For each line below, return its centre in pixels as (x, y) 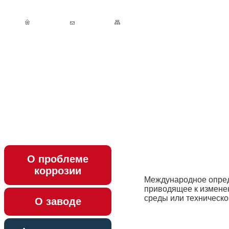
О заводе (58, 201)
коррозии (58, 171)
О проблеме (58, 159)
